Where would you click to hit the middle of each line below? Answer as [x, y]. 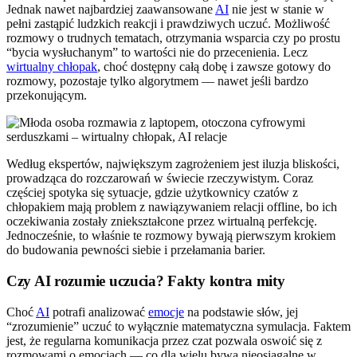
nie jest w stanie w [277, 10]
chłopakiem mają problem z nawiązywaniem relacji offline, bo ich [172, 207]
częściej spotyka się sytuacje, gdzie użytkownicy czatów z [152, 193]
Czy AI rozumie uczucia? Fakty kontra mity [146, 280]
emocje [166, 312]
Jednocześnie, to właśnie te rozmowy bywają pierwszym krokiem [171, 236]
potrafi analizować [99, 312]
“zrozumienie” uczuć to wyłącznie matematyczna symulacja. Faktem [178, 326]
